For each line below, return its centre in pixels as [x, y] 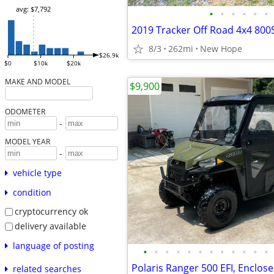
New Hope [221, 49]
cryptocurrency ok [51, 212]
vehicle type [37, 173]
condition [32, 193]
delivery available [50, 226]
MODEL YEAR [27, 142]
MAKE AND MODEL [37, 82]
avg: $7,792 [33, 9]
